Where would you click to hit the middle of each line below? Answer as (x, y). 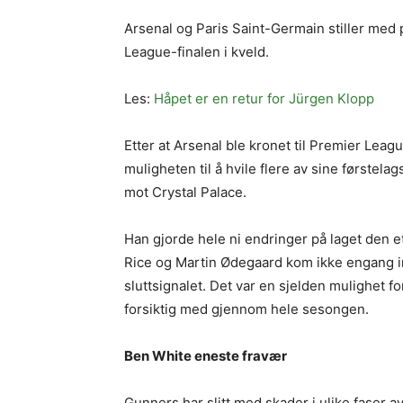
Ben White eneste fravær (206, 356)
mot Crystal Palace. (185, 192)
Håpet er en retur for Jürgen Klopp (264, 99)
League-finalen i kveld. (197, 52)
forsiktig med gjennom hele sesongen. (246, 309)
